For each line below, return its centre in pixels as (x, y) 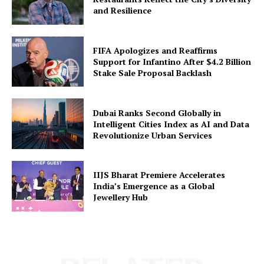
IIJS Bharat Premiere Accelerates (159, 175)
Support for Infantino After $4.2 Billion (172, 61)
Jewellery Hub (121, 197)
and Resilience (123, 11)
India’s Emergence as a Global (154, 186)
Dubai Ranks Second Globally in (157, 113)
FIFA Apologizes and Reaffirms (156, 50)
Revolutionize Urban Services (153, 135)
